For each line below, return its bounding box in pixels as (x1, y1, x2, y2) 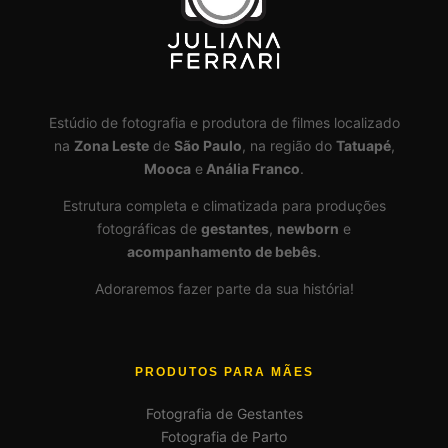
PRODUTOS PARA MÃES (134, 365, 314, 378)
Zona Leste (73, 137, 149, 154)
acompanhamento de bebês (127, 243, 317, 260)
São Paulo (173, 137, 242, 154)
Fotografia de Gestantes (145, 405, 303, 423)
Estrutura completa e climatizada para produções (62, 197, 386, 214)
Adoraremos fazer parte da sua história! (94, 280, 354, 297)
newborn (277, 220, 339, 237)
